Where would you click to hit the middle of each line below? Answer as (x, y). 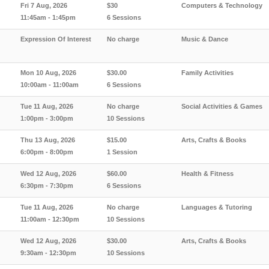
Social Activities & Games (222, 106)
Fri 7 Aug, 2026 (44, 5)
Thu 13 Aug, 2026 (48, 140)
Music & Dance (205, 39)
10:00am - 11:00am (50, 85)
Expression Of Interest (56, 39)
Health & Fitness (207, 174)
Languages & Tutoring (217, 207)
